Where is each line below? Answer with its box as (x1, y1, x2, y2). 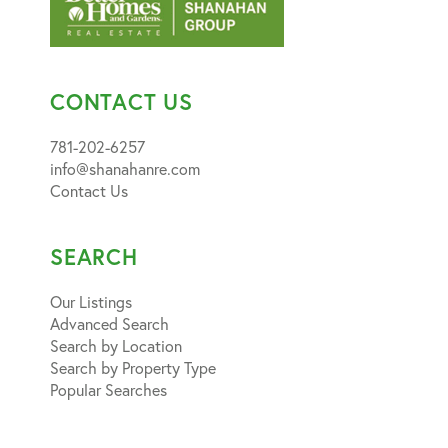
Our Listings (50, 290, 132, 312)
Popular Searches (50, 378, 167, 400)
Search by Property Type (50, 356, 216, 378)
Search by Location (50, 334, 182, 356)
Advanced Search (50, 312, 169, 334)
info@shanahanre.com (50, 157, 200, 179)
